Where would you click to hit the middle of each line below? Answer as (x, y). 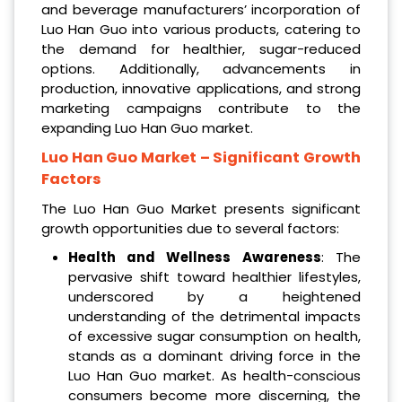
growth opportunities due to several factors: (190, 228)
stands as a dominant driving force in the (214, 355)
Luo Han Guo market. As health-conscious (214, 375)
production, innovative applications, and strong (201, 88)
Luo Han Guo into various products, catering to (201, 29)
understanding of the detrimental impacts (214, 316)
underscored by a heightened (214, 296)
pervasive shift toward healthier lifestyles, (214, 276)
